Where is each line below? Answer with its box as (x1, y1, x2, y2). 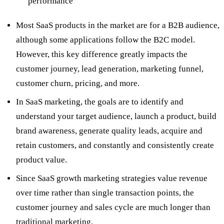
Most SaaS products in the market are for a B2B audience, (16, 20, 219, 30)
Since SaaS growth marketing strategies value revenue (16, 173, 207, 183)
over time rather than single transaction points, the (16, 188, 194, 198)
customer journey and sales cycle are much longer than (16, 202, 210, 212)
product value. (16, 155, 67, 165)
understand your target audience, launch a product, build (16, 111, 216, 121)
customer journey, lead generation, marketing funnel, (16, 64, 203, 74)
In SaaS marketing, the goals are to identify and (16, 97, 183, 107)
